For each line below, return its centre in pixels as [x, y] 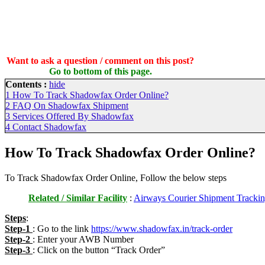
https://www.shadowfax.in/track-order [162, 228]
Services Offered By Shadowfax [73, 116]
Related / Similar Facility [78, 198]
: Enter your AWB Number [83, 239]
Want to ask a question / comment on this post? [100, 60]
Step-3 [19, 250]
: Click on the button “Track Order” [99, 250]
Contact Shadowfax [49, 127]
